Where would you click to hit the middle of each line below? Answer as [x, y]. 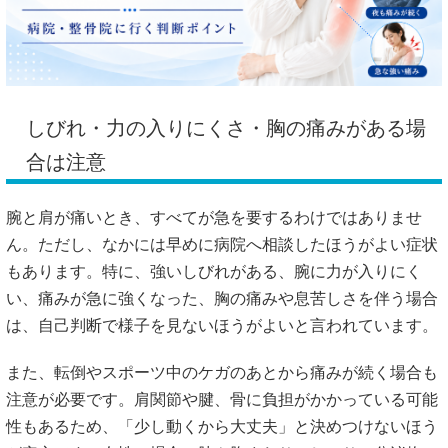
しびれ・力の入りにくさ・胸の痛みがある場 [226, 128]
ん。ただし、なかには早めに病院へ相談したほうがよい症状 [222, 245]
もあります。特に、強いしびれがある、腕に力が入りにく [214, 272]
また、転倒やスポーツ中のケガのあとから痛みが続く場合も [222, 372]
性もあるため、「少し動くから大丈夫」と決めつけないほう [222, 426]
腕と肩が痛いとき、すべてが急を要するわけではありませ [214, 218]
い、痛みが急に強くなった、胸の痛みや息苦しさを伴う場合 [222, 299]
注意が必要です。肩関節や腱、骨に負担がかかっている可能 [222, 399]
